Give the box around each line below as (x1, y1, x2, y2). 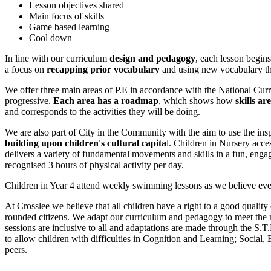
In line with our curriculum (5, 53, 109, 64)
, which (158, 95, 187, 106)
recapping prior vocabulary (47, 64, 160, 74)
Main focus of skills (29, 10, 104, 21)
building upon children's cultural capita (5, 137, 166, 148)
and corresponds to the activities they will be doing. (5, 106, 203, 117)
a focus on (5, 64, 47, 74)
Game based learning (29, 21, 109, 32)
